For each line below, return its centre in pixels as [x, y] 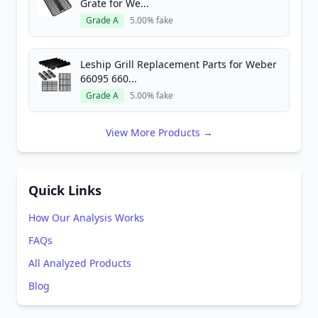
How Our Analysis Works [86, 218]
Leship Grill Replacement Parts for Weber [179, 64]
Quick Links [65, 190]
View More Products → [159, 132]
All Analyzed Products [80, 263]
